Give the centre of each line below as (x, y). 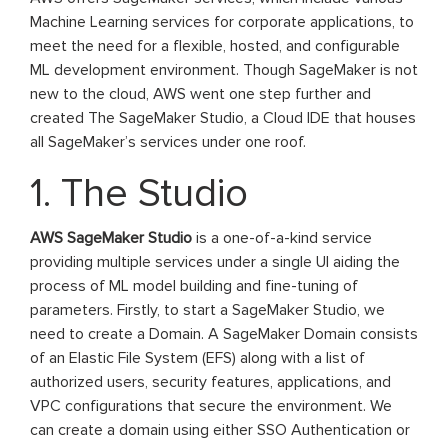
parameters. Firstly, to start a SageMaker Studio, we (207, 310)
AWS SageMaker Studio (111, 238)
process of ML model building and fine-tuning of (194, 286)
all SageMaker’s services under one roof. (168, 142)
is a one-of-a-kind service (282, 238)
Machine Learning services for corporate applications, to (222, 22)
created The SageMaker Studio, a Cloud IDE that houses (223, 118)
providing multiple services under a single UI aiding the (215, 262)
